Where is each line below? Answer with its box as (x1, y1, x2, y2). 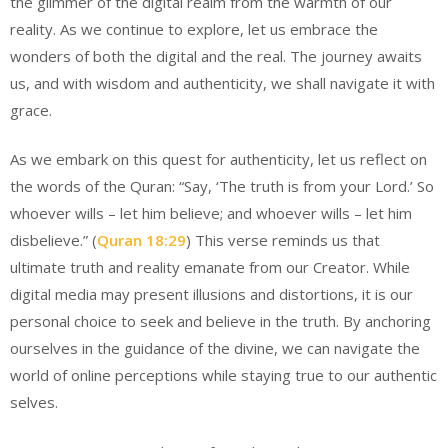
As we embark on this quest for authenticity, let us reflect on (10, 149, 427, 169)
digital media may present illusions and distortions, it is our (10, 284, 413, 304)
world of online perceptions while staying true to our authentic (10, 365, 437, 385)
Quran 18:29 (97, 230, 186, 250)
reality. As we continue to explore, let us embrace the (10, 18, 378, 39)
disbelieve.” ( (10, 230, 97, 250)
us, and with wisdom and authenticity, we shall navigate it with (10, 72, 435, 93)
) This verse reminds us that (186, 230, 380, 250)
